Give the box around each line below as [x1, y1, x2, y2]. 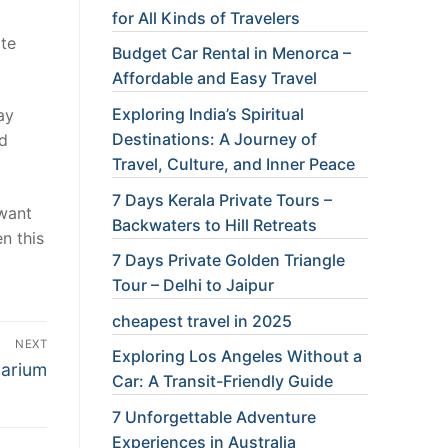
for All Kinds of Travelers [112, 7, 300, 28]
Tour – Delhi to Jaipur [112, 275, 274, 296]
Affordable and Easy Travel [112, 68, 317, 89]
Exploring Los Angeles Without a [112, 346, 362, 367]
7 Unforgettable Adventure [112, 406, 316, 427]
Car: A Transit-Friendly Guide [112, 371, 333, 392]
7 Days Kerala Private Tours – [112, 189, 332, 210]
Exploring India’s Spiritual [112, 103, 304, 124]
